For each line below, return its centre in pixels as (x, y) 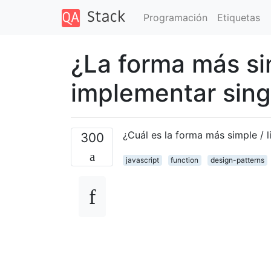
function (185, 160)
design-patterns (237, 160)
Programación (175, 17)
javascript (142, 160)
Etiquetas (238, 17)
